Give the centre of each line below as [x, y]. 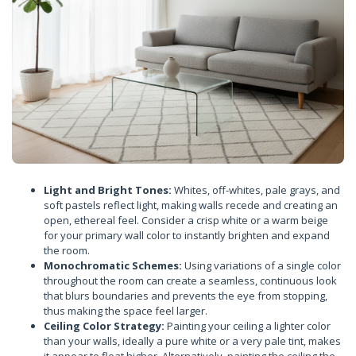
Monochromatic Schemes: [113, 265]
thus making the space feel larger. [126, 311]
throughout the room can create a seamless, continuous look [190, 281]
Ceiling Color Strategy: [104, 326]
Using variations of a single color [261, 265]
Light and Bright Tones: [108, 190]
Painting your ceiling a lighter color [248, 326]
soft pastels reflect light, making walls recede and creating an [191, 205]
